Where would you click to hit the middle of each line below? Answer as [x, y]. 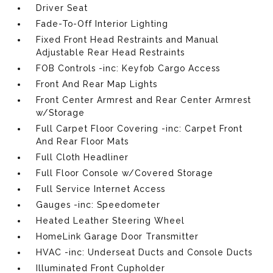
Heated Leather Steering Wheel [111, 221]
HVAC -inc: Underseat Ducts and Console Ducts [144, 252]
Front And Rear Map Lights [97, 84]
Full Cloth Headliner [83, 157]
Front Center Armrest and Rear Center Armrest [144, 100]
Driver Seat [62, 8]
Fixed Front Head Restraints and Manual [128, 40]
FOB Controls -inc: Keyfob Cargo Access [128, 68]
